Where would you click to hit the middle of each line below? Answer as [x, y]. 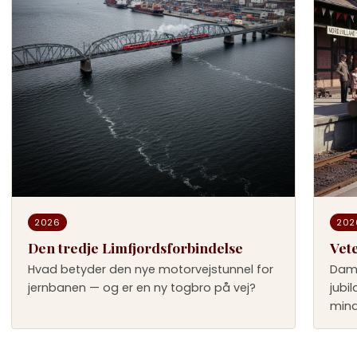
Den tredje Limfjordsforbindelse [135, 247]
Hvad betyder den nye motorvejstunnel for [151, 269]
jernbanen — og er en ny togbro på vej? [142, 287]
